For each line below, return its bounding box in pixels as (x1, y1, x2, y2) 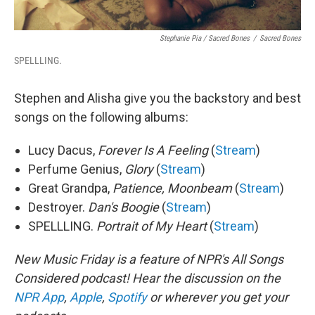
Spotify (108, 290, 147, 304)
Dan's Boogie (88, 200, 162, 214)
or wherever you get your (147, 290, 288, 304)
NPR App (14, 290, 64, 304)
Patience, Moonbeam (112, 181, 235, 195)
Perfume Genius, (28, 162, 124, 176)
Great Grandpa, (28, 181, 112, 195)
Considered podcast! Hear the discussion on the (14, 271, 281, 285)
